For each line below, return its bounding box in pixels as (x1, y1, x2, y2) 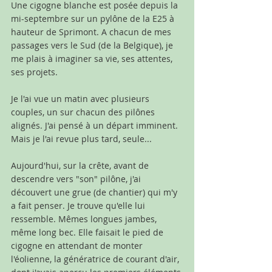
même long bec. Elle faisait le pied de (11, 226, 166, 238)
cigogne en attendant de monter (11, 239, 145, 251)
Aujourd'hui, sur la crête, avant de (11, 159, 151, 171)
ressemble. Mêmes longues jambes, (11, 212, 159, 225)
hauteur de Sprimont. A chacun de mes (11, 25, 174, 38)
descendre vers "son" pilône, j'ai (11, 172, 143, 185)
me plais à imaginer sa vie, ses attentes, (11, 52, 175, 64)
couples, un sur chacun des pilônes (11, 106, 157, 118)
